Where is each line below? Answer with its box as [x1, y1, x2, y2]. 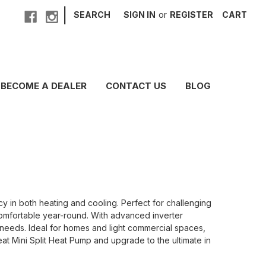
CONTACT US [105, 80, 166, 91]
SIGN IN [123, 9, 156, 20]
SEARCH [74, 9, 111, 20]
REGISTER [170, 9, 214, 20]
